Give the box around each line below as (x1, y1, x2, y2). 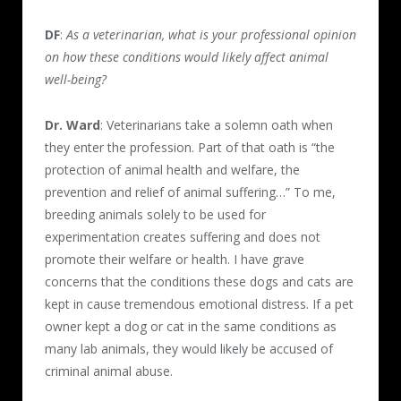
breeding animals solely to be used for (45, 205, 266, 223)
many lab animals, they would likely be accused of (45, 339, 333, 357)
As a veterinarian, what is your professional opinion (66, 25, 356, 43)
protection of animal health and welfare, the (45, 160, 300, 178)
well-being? (45, 70, 110, 88)
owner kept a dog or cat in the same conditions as (45, 317, 337, 335)
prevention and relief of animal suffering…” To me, (45, 183, 336, 200)
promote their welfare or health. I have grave (45, 250, 304, 268)
